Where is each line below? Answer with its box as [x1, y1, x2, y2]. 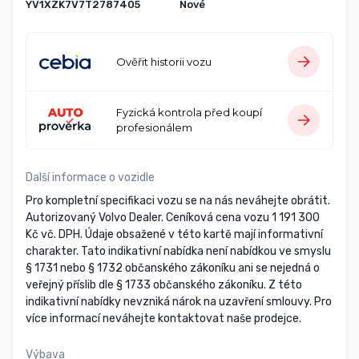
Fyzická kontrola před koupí [116, 106, 262, 119]
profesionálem [116, 121, 192, 135]
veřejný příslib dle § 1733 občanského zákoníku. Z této [26, 278, 302, 292]
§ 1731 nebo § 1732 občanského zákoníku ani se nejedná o [26, 261, 320, 276]
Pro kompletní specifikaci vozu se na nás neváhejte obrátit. [26, 194, 330, 208]
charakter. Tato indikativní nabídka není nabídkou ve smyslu [26, 244, 331, 259]
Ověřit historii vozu [116, 54, 212, 68]
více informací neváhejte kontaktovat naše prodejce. [26, 312, 301, 326]
